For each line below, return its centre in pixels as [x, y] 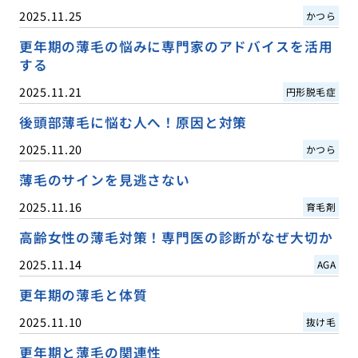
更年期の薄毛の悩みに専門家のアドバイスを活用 [176, 46]
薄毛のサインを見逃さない [104, 180]
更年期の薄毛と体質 [83, 295]
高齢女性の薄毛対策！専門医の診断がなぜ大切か [176, 238]
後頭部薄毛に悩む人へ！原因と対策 [133, 123]
